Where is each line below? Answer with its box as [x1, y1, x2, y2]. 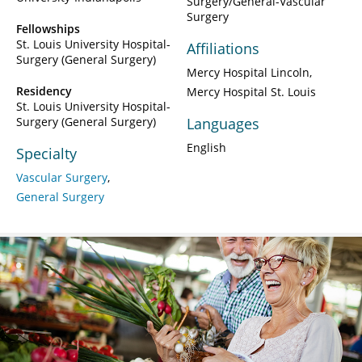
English [187, 139, 226, 155]
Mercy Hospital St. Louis [187, 83, 316, 99]
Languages [187, 113, 259, 133]
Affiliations [187, 38, 259, 58]
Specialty [16, 143, 77, 163]
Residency [16, 82, 72, 99]
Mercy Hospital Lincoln [187, 64, 309, 80]
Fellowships [16, 20, 80, 36]
